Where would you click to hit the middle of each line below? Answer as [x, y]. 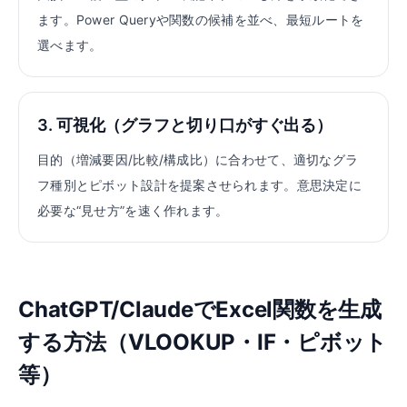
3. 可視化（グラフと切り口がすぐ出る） [185, 125]
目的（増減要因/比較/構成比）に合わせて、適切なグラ [198, 159]
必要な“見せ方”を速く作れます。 [133, 210]
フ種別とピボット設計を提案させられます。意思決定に [199, 185]
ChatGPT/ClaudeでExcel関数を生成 [200, 309]
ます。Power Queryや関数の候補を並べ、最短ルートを [201, 20]
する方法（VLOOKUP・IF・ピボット [203, 342]
